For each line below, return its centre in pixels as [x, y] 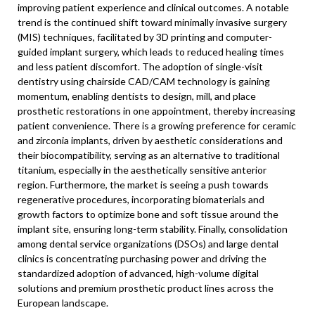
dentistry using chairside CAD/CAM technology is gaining [144, 81]
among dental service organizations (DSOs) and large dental [148, 244]
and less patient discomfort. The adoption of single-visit [140, 66]
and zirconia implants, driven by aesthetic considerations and [150, 140]
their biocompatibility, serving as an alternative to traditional [149, 155]
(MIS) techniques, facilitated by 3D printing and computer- [145, 37]
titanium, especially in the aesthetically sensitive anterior [142, 170]
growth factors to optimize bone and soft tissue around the [148, 214]
